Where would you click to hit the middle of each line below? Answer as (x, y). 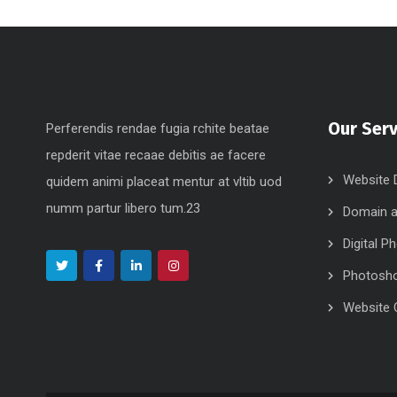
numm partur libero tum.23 (123, 208)
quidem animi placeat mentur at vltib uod (164, 182)
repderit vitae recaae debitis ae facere (156, 155)
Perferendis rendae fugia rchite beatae (158, 128)
